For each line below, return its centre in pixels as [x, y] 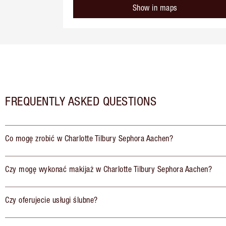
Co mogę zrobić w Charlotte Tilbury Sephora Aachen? [89, 138]
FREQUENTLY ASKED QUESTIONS [81, 101]
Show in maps [155, 8]
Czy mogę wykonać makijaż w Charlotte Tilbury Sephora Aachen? [108, 169]
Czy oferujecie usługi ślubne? [51, 200]
